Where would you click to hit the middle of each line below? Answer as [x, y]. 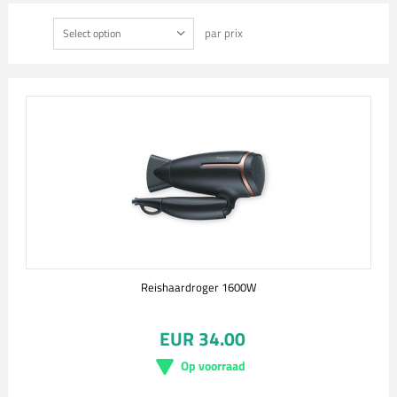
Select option [91, 33]
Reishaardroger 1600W [198, 287]
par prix [223, 33]
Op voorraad [213, 366]
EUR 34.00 [202, 339]
